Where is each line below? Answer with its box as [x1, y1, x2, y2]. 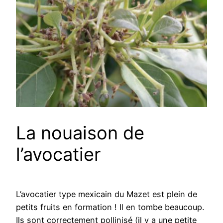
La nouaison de [16, 121, 144, 144]
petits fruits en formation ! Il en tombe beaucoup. [16, 202, 204, 212]
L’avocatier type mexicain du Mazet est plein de [16, 189, 197, 199]
